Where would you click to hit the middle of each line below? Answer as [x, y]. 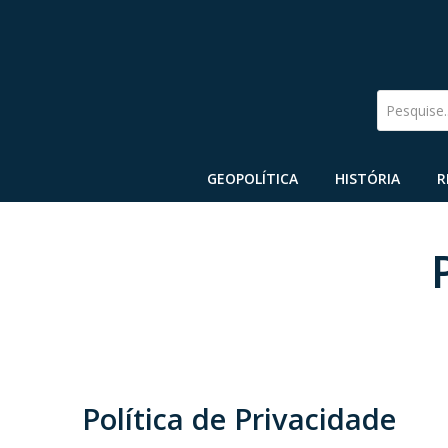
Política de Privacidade [239, 419]
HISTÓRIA [368, 178]
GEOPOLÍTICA [252, 178]
